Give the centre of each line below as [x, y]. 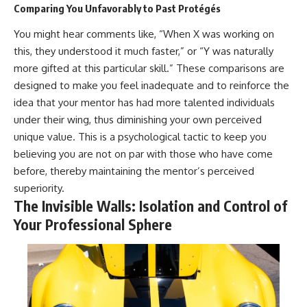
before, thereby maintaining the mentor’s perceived [134, 171]
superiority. [39, 188]
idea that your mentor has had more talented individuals [144, 102]
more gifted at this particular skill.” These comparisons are [149, 68]
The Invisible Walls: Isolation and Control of [150, 206]
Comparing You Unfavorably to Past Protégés [117, 9]
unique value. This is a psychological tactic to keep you [140, 136]
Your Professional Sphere [93, 224]
